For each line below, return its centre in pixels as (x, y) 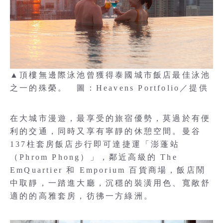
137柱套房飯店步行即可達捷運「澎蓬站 (95, 144)
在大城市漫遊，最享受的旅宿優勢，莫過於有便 (111, 118)
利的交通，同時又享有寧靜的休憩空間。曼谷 (106, 131)
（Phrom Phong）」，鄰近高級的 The (94, 157)
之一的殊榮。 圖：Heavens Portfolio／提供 (109, 88)
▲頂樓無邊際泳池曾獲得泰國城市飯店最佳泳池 (111, 75)
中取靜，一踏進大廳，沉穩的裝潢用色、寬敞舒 (111, 183)
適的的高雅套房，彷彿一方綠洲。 (82, 196)
